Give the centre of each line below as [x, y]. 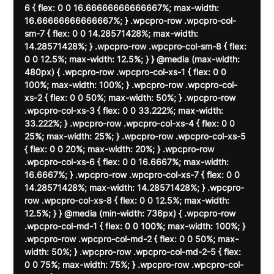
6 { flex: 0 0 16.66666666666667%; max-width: [123, 8]
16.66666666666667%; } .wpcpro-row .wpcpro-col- [131, 21]
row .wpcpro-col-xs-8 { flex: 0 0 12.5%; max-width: [128, 201]
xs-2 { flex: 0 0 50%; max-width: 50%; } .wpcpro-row [131, 98]
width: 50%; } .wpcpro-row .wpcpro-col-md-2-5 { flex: [134, 252]
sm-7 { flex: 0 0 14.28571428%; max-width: [113, 34]
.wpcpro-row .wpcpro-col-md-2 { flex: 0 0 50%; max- [132, 239]
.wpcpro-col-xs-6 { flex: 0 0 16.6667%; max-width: [128, 162]
